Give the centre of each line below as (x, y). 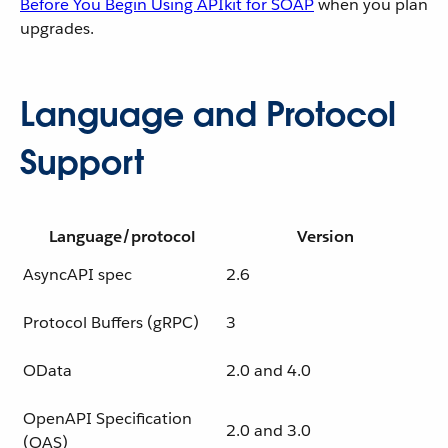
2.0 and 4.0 (268, 370)
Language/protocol (122, 236)
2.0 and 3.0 (268, 430)
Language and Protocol (208, 114)
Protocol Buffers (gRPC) (111, 322)
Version (325, 236)
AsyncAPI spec (77, 274)
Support (82, 162)
